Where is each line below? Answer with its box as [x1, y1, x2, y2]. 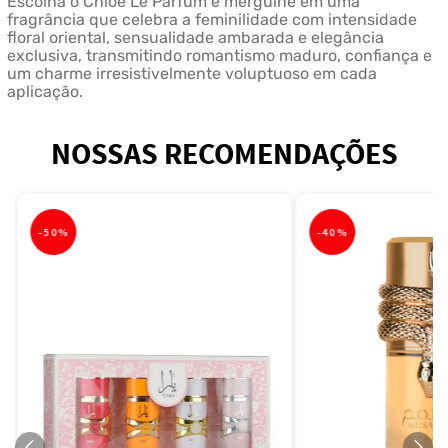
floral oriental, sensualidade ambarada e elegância [6, 28, 384, 48]
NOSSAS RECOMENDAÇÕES [50, 134, 398, 173]
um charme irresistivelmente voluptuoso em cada [6, 64, 377, 84]
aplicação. [6, 82, 83, 102]
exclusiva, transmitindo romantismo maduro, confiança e [6, 46, 432, 66]
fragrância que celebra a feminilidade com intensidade [6, 10, 417, 30]
